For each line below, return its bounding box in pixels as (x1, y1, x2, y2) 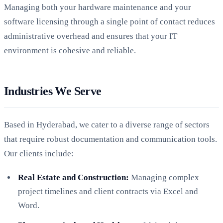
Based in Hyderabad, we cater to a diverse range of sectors (4, 119, 210, 129)
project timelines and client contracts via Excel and (18, 186, 198, 196)
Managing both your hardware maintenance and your (4, 2, 191, 12)
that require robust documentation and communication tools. (4, 134, 217, 144)
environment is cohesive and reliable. (4, 45, 136, 55)
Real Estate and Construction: (18, 172, 129, 182)
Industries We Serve (4, 84, 102, 98)
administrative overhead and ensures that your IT (4, 31, 177, 41)
